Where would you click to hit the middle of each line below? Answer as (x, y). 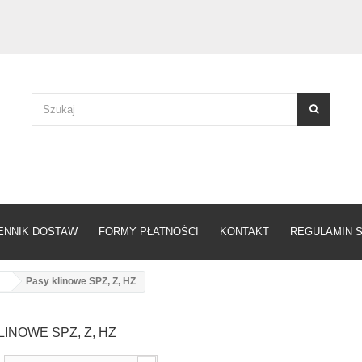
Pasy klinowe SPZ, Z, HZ (81, 281)
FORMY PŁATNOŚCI (149, 232)
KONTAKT (244, 232)
